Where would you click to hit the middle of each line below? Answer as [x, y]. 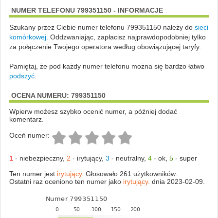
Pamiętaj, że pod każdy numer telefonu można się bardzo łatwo [107, 66]
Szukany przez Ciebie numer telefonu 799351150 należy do [102, 27]
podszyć [22, 76]
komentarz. [26, 119]
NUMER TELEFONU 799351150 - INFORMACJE [87, 10]
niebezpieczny [41, 158]
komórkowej [27, 37]
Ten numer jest [33, 173]
